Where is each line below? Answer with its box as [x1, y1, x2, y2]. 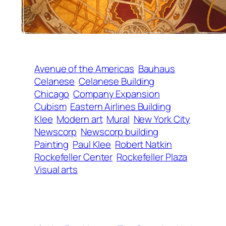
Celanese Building [79, 74, 155, 88]
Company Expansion [73, 87, 160, 100]
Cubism [34, 99, 67, 113]
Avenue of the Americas [34, 62, 134, 75]
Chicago [34, 87, 70, 100]
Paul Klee [73, 137, 111, 151]
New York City [133, 112, 191, 126]
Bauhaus [138, 62, 175, 75]
